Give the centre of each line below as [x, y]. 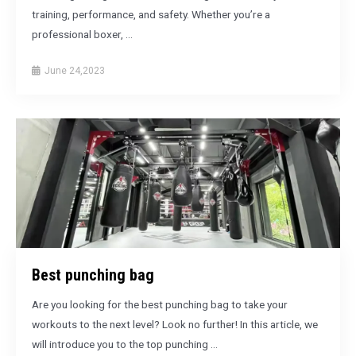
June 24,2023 [74, 70]
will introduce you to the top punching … [125, 344]
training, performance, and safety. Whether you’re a [151, 14]
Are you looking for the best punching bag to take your [160, 305]
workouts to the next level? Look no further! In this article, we [175, 325]
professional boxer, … [82, 34]
